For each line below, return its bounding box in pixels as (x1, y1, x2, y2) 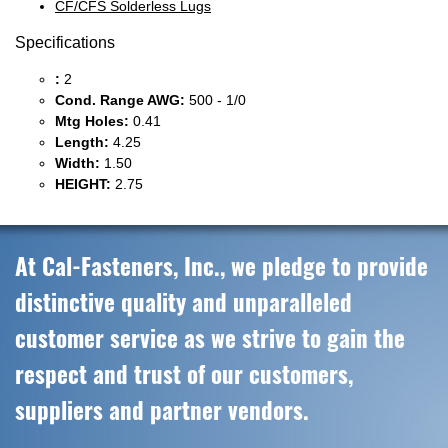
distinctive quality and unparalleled (15, 285, 352, 319)
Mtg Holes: (55, 113, 129, 129)
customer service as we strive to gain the (15, 321, 405, 355)
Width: (55, 155, 100, 171)
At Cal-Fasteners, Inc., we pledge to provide (15, 249, 428, 283)
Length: (55, 134, 109, 150)
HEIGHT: (55, 176, 111, 192)
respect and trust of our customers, (15, 357, 353, 391)
